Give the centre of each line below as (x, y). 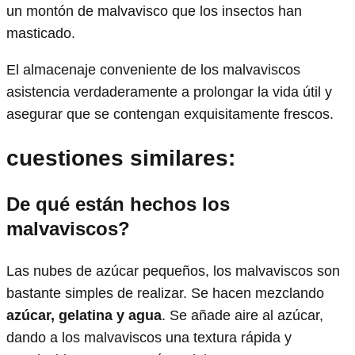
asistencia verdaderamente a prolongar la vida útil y (169, 92)
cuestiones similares (117, 158)
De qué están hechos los (118, 204)
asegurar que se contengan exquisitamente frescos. (170, 115)
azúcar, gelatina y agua (84, 315)
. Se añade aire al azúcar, (242, 315)
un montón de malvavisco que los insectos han (154, 11)
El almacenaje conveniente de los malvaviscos (153, 70)
